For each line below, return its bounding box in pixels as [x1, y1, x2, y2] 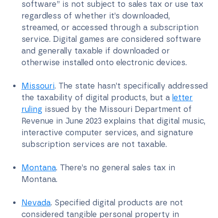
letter [172, 92, 193, 102]
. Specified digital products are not [51, 198, 183, 207]
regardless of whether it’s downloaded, [21, 11, 170, 20]
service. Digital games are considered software [21, 34, 201, 44]
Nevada [21, 198, 51, 207]
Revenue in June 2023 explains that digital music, [21, 116, 205, 126]
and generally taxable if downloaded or [21, 46, 170, 55]
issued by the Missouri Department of [42, 104, 192, 114]
